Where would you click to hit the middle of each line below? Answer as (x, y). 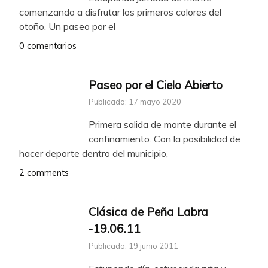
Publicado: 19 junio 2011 (133, 246)
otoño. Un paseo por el (67, 26)
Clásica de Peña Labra (148, 212)
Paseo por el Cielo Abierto (156, 85)
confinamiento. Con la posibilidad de (165, 139)
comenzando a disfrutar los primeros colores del (120, 12)
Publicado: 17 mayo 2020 (135, 102)
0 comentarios (48, 46)
